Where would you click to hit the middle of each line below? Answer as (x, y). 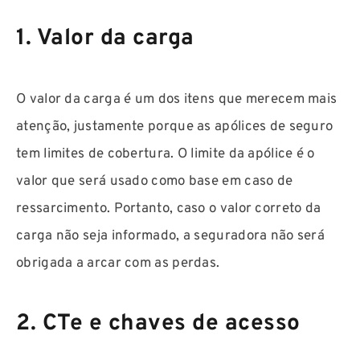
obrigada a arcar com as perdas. (120, 264)
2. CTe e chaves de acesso (158, 324)
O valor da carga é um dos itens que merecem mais (177, 100)
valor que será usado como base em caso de (155, 182)
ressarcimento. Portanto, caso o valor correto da (169, 209)
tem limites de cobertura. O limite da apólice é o (166, 155)
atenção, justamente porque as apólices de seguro (175, 127)
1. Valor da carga (105, 39)
